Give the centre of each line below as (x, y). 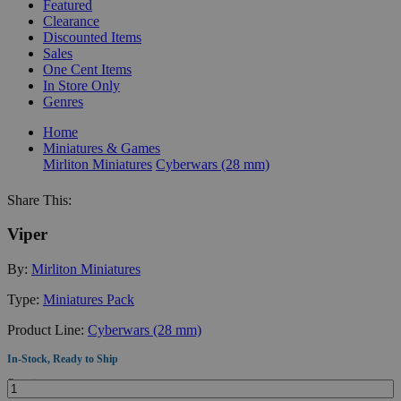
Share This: (39, 200)
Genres (63, 101)
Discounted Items (92, 37)
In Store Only (81, 85)
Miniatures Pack (89, 299)
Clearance (71, 21)
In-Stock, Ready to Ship (63, 358)
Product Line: (47, 329)
